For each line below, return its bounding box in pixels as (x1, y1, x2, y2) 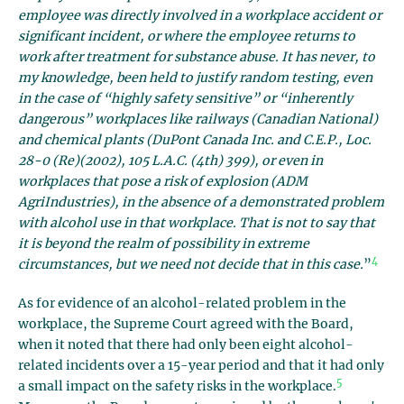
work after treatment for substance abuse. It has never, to (18, 51, 375, 64)
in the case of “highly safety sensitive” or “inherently (18, 93, 353, 106)
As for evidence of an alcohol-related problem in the (18, 298, 346, 310)
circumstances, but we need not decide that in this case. (18, 259, 363, 271)
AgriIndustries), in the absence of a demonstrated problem (18, 197, 384, 209)
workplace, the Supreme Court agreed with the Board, (18, 318, 353, 331)
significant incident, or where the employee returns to (18, 31, 355, 43)
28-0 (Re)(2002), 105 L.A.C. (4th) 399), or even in (18, 155, 323, 168)
